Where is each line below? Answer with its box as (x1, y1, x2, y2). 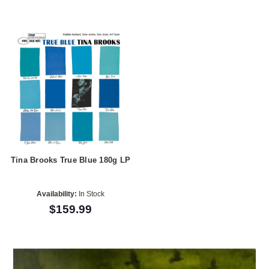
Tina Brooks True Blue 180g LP (10, 156, 131, 165)
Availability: (36, 189, 77, 198)
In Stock (76, 189, 104, 198)
